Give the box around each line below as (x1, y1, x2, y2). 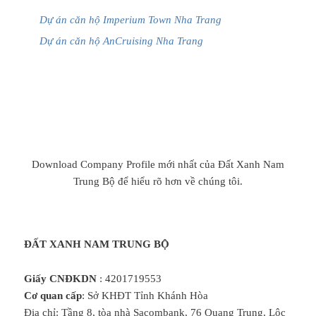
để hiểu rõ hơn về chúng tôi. (114, 175, 243, 187)
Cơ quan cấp (23, 290, 82, 302)
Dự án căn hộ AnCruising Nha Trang (39, 35, 203, 47)
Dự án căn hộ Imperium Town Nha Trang (39, 14, 221, 25)
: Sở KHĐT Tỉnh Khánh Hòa (81, 290, 208, 302)
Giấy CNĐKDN (23, 273, 97, 285)
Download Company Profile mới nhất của (31, 158, 218, 170)
